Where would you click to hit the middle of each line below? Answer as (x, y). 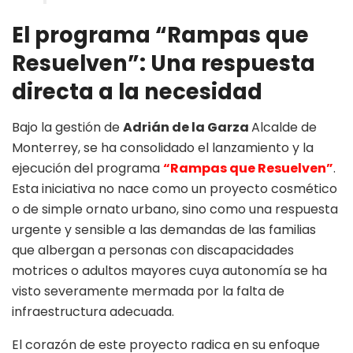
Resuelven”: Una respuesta (163, 64)
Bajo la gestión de (67, 127)
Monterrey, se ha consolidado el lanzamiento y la (163, 147)
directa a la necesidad (137, 92)
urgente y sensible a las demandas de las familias (164, 229)
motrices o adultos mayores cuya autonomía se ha (169, 270)
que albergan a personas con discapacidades (153, 250)
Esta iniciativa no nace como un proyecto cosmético (175, 188)
